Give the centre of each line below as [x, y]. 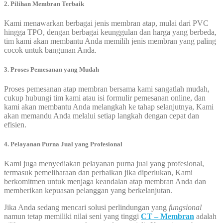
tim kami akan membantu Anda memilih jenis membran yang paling [110, 41]
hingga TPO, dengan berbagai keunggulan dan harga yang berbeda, [110, 32]
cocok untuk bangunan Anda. [50, 50]
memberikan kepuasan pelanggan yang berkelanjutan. [88, 191]
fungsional [185, 208]
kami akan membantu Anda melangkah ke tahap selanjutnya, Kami [109, 107]
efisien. [15, 125]
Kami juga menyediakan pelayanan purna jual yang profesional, [104, 164]
